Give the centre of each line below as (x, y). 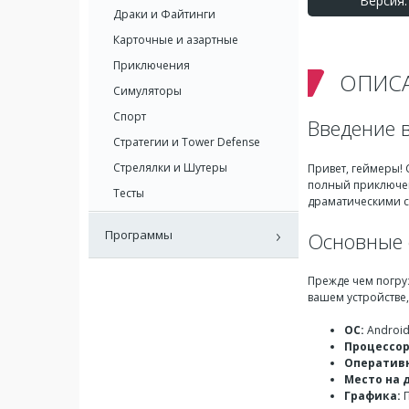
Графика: (372, 396)
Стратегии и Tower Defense (187, 142)
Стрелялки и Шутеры (170, 168)
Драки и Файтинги (164, 14)
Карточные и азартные (176, 40)
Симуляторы (147, 91)
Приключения (152, 65)
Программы (139, 235)
